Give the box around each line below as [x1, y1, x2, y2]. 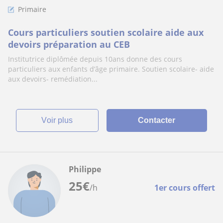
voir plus [47, 116, 73, 124]
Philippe [69, 164, 101, 175]
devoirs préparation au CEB [8, 38, 130, 50]
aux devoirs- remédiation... [8, 74, 98, 84]
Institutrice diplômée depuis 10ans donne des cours [8, 54, 182, 64]
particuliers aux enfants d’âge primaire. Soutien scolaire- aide [8, 64, 214, 74]
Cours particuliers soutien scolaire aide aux [8, 26, 204, 38]
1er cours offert [154, 182, 215, 193]
